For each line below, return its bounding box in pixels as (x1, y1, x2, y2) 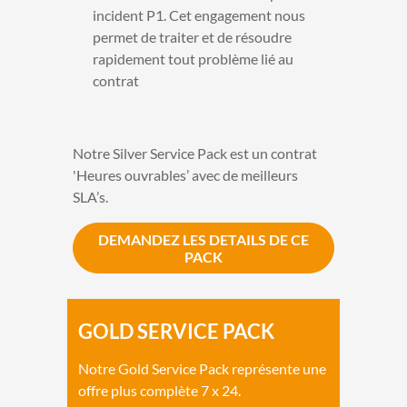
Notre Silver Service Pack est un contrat (73, 144, 317, 162)
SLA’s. (73, 187, 108, 205)
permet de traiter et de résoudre (92, 27, 292, 45)
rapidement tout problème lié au (92, 49, 293, 67)
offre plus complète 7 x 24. (78, 381, 241, 399)
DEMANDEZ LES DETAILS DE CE (98, 230, 309, 248)
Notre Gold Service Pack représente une (78, 359, 326, 377)
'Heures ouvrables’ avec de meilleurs (73, 165, 298, 184)
